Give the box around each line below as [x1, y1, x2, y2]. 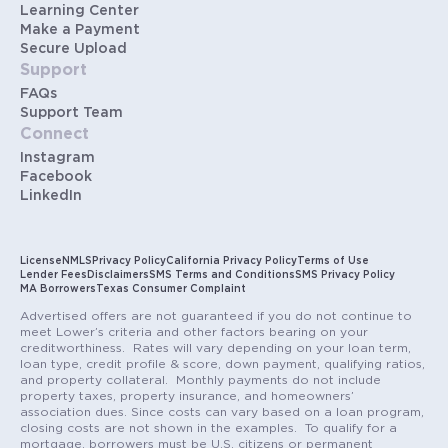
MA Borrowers [20, 284, 96, 295]
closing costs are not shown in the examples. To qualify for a [20, 422, 397, 435]
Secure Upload [20, 42, 127, 57]
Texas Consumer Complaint [96, 284, 246, 295]
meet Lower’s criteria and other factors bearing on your [20, 326, 368, 339]
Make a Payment [20, 23, 140, 38]
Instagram [20, 151, 95, 166]
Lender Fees [20, 270, 87, 281]
